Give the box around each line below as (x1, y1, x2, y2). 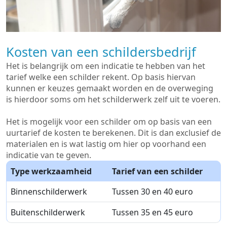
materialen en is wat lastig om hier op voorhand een (6, 138, 206, 150)
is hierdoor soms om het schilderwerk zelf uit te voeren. (6, 94, 220, 105)
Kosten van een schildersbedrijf (6, 43, 196, 61)
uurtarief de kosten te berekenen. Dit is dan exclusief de (6, 127, 221, 139)
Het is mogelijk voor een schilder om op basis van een (6, 116, 212, 128)
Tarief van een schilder (112, 166, 203, 177)
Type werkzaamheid (11, 166, 92, 177)
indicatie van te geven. (6, 149, 91, 161)
